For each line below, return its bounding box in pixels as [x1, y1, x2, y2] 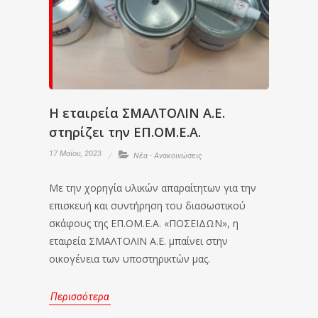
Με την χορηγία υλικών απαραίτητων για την [49, 181, 256, 194]
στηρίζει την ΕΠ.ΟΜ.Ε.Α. [49, 124, 201, 141]
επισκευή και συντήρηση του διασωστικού [49, 199, 246, 212]
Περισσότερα [50, 291, 109, 302]
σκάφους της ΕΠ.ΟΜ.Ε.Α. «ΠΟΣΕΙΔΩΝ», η [49, 216, 238, 230]
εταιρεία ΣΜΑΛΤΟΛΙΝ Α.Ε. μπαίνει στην [49, 234, 228, 248]
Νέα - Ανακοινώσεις [133, 151, 202, 160]
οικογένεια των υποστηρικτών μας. [49, 252, 210, 265]
